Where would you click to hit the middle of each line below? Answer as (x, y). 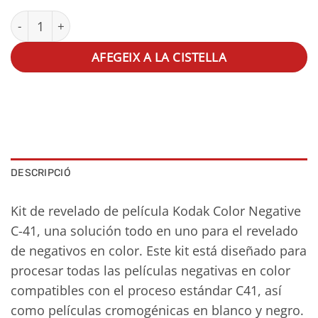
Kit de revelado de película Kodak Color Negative (156, 210)
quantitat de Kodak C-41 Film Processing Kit (126, 19)
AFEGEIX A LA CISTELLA (159, 57)
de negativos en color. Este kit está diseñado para (159, 250)
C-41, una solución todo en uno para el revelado (154, 230)
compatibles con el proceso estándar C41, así (146, 290)
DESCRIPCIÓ (41, 173)
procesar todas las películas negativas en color (150, 270)
